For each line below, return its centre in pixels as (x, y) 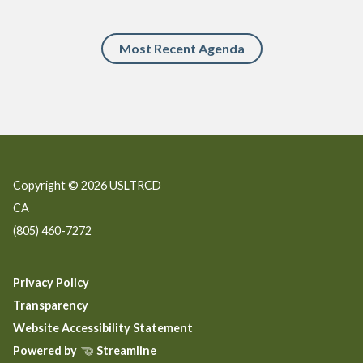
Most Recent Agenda (181, 48)
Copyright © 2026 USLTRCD (87, 185)
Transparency (51, 305)
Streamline (125, 351)
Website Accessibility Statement (103, 328)
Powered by (46, 351)
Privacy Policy (51, 283)
